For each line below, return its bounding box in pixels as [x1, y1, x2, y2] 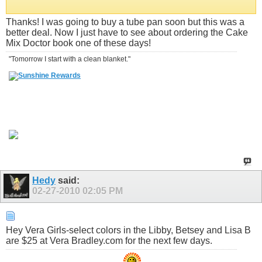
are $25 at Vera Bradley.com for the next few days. [6, 236, 212, 246]
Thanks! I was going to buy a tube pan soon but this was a [6, 17, 244, 27]
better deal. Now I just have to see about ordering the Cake [6, 27, 248, 38]
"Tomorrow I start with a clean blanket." [9, 55, 130, 64]
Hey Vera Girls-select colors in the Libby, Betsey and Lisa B [6, 225, 251, 236]
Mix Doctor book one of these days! [6, 38, 151, 49]
